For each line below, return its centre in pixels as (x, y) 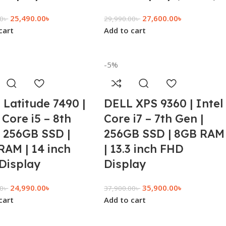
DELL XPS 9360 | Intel (164, 103)
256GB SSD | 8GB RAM (164, 134)
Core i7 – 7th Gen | (154, 119)
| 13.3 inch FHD (144, 149)
